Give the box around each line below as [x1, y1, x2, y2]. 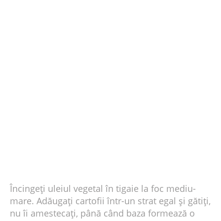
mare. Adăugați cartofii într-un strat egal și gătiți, [10, 195, 211, 207]
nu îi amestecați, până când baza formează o [10, 207, 195, 220]
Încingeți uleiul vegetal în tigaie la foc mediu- [10, 183, 196, 195]
